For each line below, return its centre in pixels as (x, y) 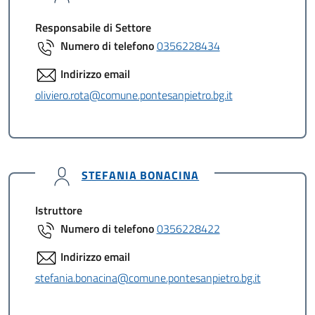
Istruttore (58, 210)
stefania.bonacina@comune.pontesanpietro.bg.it (148, 278)
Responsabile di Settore (93, 27)
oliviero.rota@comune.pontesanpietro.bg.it (134, 95)
